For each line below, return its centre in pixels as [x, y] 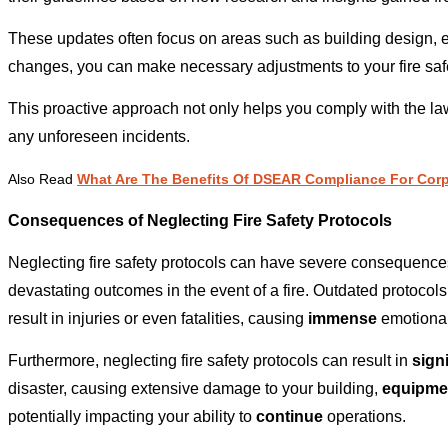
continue [289, 417]
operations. [364, 417]
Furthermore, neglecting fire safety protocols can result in [210, 361]
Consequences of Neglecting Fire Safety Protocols [200, 221]
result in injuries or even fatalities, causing [158, 319]
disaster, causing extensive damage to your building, [195, 389]
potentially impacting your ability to [132, 417]
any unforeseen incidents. [99, 137]
